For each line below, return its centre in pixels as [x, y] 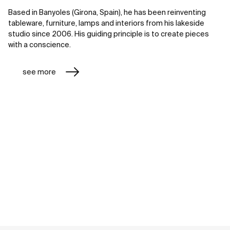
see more [39, 72]
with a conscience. [40, 45]
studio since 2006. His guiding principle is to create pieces [109, 34]
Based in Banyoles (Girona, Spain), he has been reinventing [107, 12]
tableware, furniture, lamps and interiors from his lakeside [106, 23]
